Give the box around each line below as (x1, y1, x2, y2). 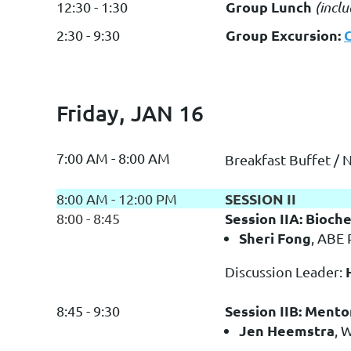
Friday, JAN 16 (56, 100, 204, 127)
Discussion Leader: (225, 262, 342, 280)
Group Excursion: (226, 25, 344, 44)
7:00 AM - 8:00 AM (56, 149, 170, 166)
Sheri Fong (239, 228, 311, 247)
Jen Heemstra (239, 320, 335, 339)
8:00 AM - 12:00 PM (56, 190, 177, 207)
